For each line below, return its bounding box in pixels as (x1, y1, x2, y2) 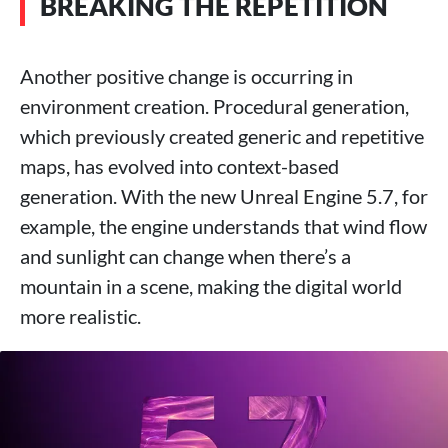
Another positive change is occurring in (20, 64, 353, 88)
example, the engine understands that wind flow (20, 214, 427, 238)
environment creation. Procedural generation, (20, 94, 409, 118)
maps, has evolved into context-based (20, 154, 339, 178)
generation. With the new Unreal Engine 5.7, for (20, 184, 428, 208)
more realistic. (20, 304, 141, 328)
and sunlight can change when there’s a (20, 244, 351, 268)
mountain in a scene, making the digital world (20, 274, 402, 298)
